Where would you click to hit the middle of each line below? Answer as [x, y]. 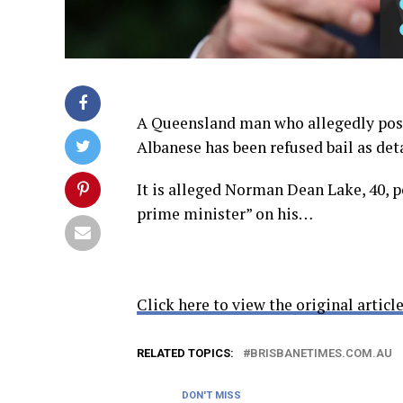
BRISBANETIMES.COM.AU [321, 353]
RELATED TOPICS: [185, 353]
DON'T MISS [211, 395]
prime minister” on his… [225, 213]
